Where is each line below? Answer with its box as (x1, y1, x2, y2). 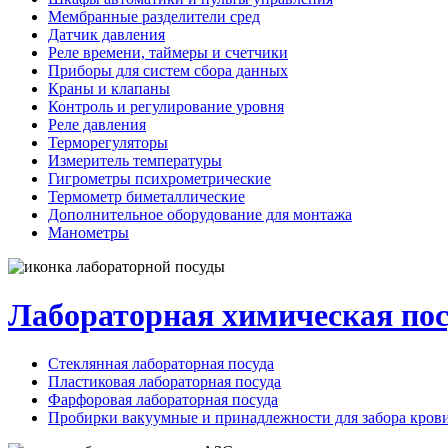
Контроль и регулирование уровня (48, 97, 284, 115)
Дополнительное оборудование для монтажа (48, 205, 352, 223)
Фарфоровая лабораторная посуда (48, 391, 278, 409)
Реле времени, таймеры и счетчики (48, 43, 288, 61)
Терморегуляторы (48, 133, 168, 151)
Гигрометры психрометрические (48, 169, 271, 187)
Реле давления (48, 115, 146, 133)
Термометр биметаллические (48, 187, 245, 205)
